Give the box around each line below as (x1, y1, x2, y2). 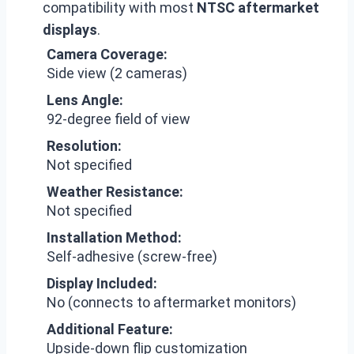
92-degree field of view (47, 110, 190, 127)
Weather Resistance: (47, 183, 183, 200)
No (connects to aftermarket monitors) (47, 293, 296, 311)
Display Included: (47, 274, 157, 292)
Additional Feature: (47, 320, 173, 337)
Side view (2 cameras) (47, 64, 187, 81)
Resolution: (47, 137, 122, 154)
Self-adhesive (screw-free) (47, 247, 217, 265)
